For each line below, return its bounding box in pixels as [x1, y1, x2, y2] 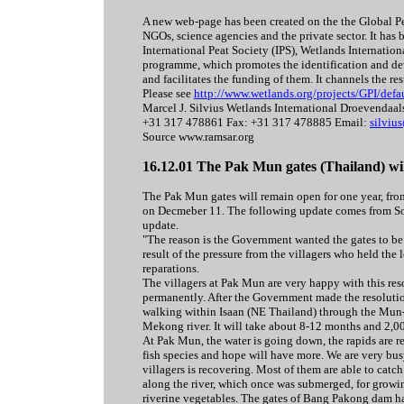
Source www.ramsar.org [142, 130, 254, 143]
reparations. [142, 262, 199, 275]
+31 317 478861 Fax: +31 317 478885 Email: [142, 115, 370, 129]
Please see [142, 87, 194, 100]
